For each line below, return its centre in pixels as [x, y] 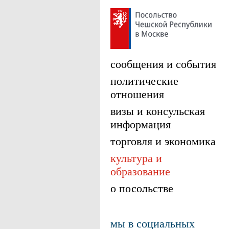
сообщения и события [163, 64]
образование [140, 171]
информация [141, 124]
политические [144, 81]
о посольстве [142, 188]
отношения [137, 94]
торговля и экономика [163, 141]
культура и [136, 158]
